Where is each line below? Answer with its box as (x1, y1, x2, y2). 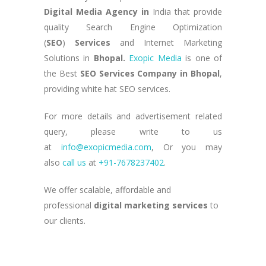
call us (62, 157, 86, 168)
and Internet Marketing (110, 37, 222, 48)
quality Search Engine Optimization (44, 21, 222, 33)
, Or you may (151, 141, 222, 153)
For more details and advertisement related (44, 110, 222, 122)
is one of (181, 52, 223, 64)
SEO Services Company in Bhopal (80, 68, 220, 79)
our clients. (44, 215, 85, 226)
